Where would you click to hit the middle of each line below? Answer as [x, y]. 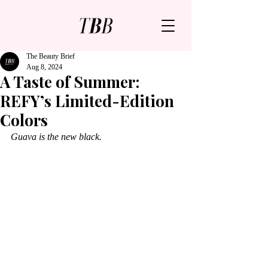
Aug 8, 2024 [44, 67]
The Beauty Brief [51, 56]
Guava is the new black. [56, 137]
